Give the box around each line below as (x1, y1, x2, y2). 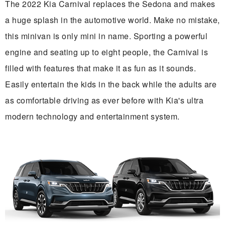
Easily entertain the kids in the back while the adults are (5, 78, 216, 90)
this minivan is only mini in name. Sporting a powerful (5, 30, 207, 42)
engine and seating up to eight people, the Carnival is (5, 46, 208, 58)
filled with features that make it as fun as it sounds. (5, 62, 196, 74)
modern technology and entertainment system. (5, 110, 180, 122)
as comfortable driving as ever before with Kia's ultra (5, 94, 203, 106)
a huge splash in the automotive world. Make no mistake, (5, 14, 220, 26)
